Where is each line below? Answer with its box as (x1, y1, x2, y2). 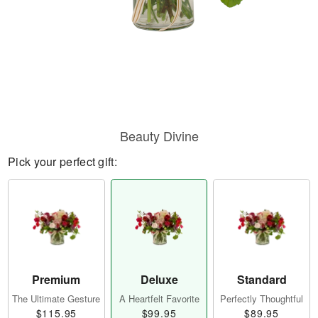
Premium (32, 271, 81, 288)
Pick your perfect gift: (8, 153, 117, 170)
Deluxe (140, 271, 178, 288)
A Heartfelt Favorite (119, 292, 199, 306)
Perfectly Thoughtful (220, 292, 304, 306)
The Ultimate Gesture (12, 292, 101, 306)
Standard (236, 271, 287, 288)
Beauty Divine (119, 126, 199, 145)
